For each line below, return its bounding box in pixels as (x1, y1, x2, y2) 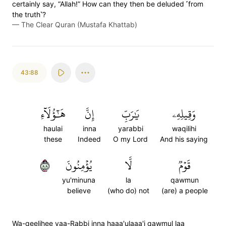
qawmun (171, 176, 199, 184)
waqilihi (172, 124, 196, 133)
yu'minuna (62, 176, 95, 184)
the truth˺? (12, 10, 46, 19)
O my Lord (113, 135, 148, 143)
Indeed (78, 135, 101, 143)
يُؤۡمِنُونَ (65, 155, 92, 176)
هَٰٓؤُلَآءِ (40, 103, 66, 125)
